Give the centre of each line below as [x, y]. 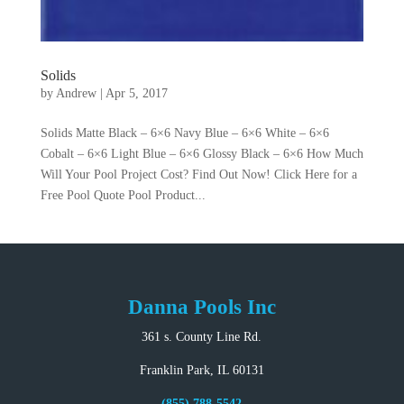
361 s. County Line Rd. [202, 337]
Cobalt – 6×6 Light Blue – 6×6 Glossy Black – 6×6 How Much [202, 154]
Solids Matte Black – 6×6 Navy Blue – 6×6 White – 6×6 [184, 133]
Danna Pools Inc [202, 308]
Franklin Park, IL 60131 [202, 371]
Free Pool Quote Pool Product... [123, 196]
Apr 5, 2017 [136, 94]
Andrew [76, 94]
